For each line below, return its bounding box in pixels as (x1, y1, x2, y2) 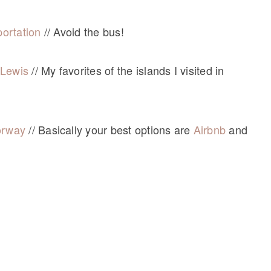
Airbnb (193, 122, 226, 138)
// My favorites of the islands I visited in (31, 62, 224, 79)
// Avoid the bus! (41, 24, 124, 40)
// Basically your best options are (25, 122, 194, 138)
